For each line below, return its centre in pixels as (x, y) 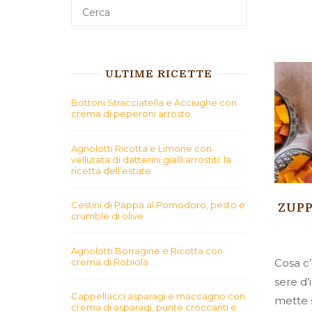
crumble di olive (107, 216)
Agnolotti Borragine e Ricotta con (147, 250)
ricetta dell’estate (111, 170)
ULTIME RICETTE (159, 74)
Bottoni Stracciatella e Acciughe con (154, 102)
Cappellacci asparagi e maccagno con (158, 296)
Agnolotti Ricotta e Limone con (141, 148)
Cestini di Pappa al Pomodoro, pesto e (158, 205)
